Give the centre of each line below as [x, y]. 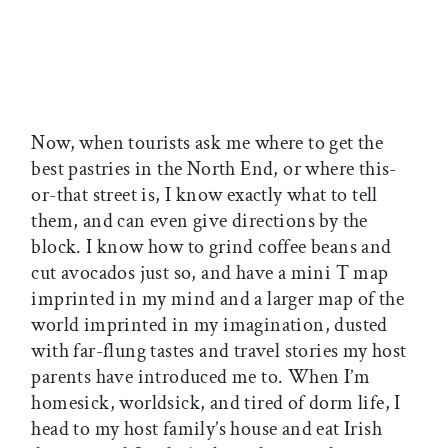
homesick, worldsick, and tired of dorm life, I [216, 403]
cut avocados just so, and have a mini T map [210, 273]
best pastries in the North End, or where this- [214, 169]
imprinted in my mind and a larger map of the [217, 299]
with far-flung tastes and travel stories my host [219, 351]
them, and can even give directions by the [199, 221]
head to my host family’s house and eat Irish [206, 429]
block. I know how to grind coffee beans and [211, 247]
